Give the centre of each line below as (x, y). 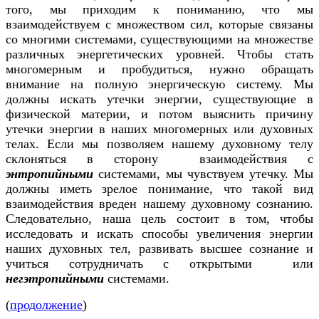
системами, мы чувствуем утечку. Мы (203, 174)
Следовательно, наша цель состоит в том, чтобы (159, 219)
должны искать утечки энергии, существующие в (159, 99)
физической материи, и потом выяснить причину (159, 114)
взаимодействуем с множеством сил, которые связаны (159, 25)
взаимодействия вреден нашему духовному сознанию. (159, 204)
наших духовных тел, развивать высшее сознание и (159, 249)
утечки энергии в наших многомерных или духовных (159, 129)
